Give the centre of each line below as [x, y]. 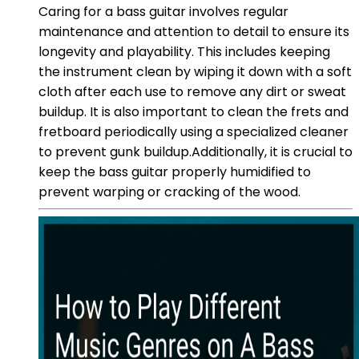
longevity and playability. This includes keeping [184, 51]
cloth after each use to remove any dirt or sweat [192, 91]
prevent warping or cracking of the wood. [169, 192]
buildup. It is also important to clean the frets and [194, 111]
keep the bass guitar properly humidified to [175, 171]
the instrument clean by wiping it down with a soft [195, 71]
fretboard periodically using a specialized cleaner [194, 131]
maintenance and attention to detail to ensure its [194, 31]
